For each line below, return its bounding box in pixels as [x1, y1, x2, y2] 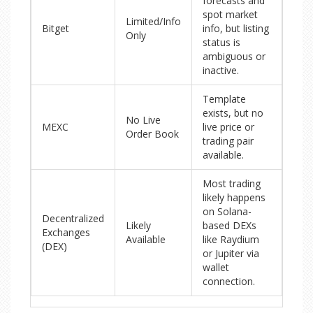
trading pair [203, 134, 254, 148]
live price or [203, 120, 254, 134]
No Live [126, 113, 161, 127]
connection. [203, 275, 255, 289]
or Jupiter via [203, 247, 259, 261]
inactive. [203, 64, 239, 78]
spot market [203, 8, 258, 22]
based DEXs [203, 219, 256, 233]
